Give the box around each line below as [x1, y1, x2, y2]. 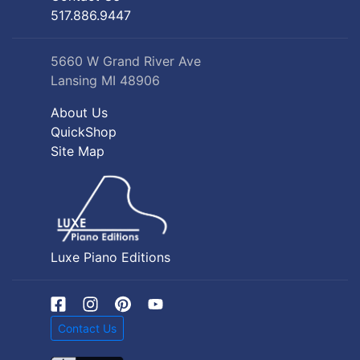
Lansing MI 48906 [51, 72, 160, 88]
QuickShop [51, 123, 117, 140]
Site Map [51, 142, 104, 159]
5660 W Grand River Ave [51, 52, 201, 69]
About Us [51, 104, 108, 121]
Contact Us [58, 321, 117, 335]
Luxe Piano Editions [51, 248, 170, 265]
